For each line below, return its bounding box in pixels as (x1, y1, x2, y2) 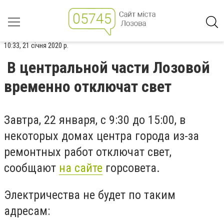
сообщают (4, 161, 59, 175)
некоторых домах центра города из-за (4, 129, 199, 143)
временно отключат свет (4, 77, 171, 96)
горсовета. (102, 161, 163, 175)
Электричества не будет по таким (4, 187, 175, 202)
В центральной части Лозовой (7, 58, 210, 77)
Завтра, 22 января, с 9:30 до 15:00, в (4, 113, 185, 127)
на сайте (59, 161, 102, 175)
